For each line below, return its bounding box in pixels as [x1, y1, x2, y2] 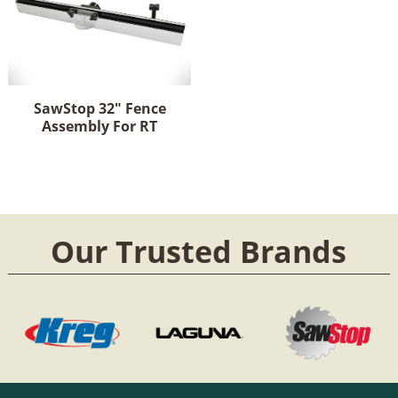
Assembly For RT [42, 116, 158, 137]
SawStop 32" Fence [33, 99, 166, 119]
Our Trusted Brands [51, 230, 347, 272]
